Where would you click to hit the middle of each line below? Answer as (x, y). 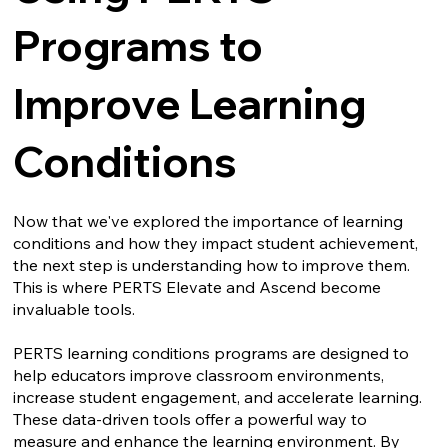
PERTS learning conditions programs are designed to (211, 353)
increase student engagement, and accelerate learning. (218, 397)
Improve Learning (190, 103)
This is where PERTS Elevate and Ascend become (197, 287)
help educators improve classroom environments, (199, 375)
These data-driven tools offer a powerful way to (190, 419)
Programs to (138, 45)
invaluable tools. (76, 309)
